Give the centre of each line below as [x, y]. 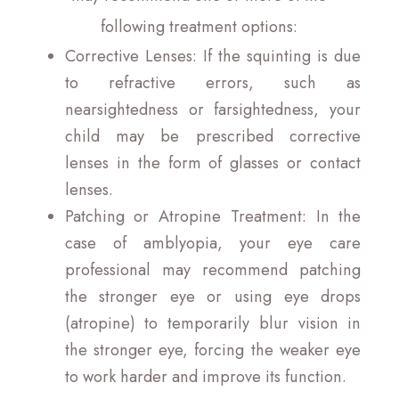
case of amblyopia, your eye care [213, 243]
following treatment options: [199, 26]
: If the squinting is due [277, 56]
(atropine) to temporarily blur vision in [213, 323]
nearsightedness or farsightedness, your [213, 109]
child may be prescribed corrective [213, 136]
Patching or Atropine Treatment [183, 216]
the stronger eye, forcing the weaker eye [213, 350]
